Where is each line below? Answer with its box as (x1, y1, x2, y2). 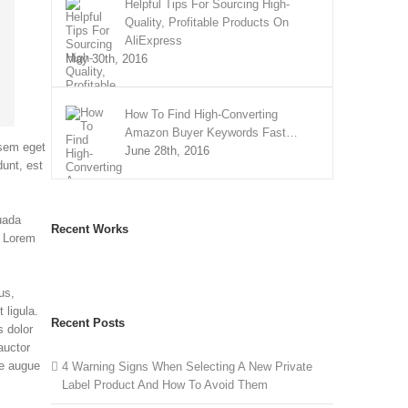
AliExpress (125, 34, 183, 47)
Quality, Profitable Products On (125, 15, 290, 29)
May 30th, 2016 (66, 52, 148, 66)
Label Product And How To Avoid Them (62, 378, 269, 392)
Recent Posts (51, 316, 126, 330)
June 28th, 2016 (125, 144, 210, 158)
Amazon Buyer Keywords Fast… (125, 126, 299, 139)
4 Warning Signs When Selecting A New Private (62, 360, 313, 373)
